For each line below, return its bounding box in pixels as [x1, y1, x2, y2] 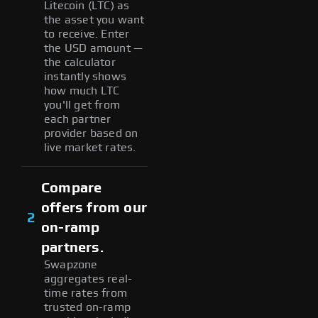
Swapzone [44, 258, 98, 270]
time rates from [44, 287, 127, 299]
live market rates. [44, 141, 136, 153]
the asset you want [44, 13, 145, 26]
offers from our [41, 200, 147, 215]
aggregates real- [44, 273, 133, 285]
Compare [41, 180, 102, 195]
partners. [41, 240, 104, 255]
